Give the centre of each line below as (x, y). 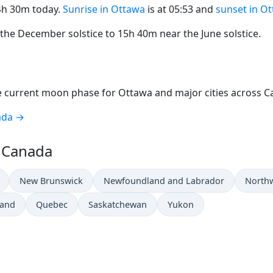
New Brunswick (51, 180)
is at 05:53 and (180, 9)
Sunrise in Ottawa (104, 9)
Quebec (52, 204)
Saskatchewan (118, 204)
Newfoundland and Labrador (164, 180)
